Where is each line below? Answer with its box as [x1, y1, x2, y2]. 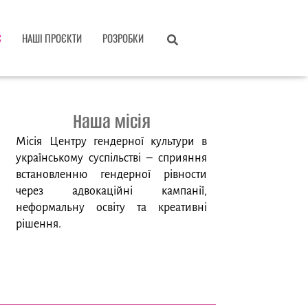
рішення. [16, 218, 62, 231]
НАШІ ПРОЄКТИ [21, 30, 82, 45]
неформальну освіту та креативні [16, 201, 208, 214]
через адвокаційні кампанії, [16, 185, 208, 198]
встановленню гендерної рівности [16, 168, 208, 181]
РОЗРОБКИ [102, 30, 144, 45]
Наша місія [72, 108, 151, 135]
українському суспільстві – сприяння [16, 152, 208, 165]
